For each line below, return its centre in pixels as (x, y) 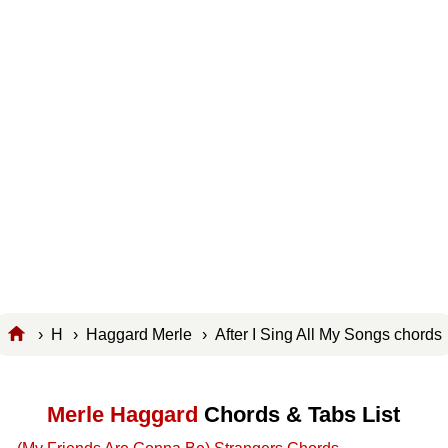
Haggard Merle (139, 334)
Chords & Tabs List (299, 415)
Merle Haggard (123, 415)
